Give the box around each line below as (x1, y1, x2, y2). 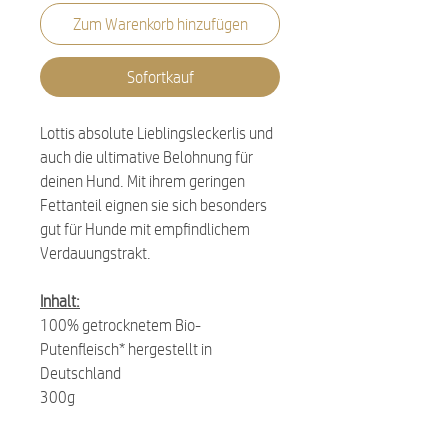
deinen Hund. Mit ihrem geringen (40, 171, 245, 190)
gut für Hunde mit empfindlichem (40, 219, 250, 238)
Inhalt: (40, 291, 80, 310)
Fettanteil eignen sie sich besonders (40, 195, 267, 214)
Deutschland (40, 363, 121, 382)
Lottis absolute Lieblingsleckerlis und (40, 123, 273, 142)
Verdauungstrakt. (40, 243, 151, 262)
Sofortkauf (126, 67, 194, 86)
